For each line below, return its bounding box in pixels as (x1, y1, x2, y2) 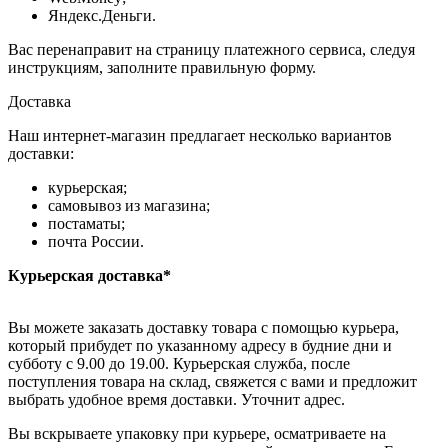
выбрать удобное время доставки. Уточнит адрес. (8, 391, 345, 409)
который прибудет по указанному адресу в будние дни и (8, 337, 392, 355)
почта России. (48, 233, 144, 251)
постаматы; (48, 215, 125, 233)
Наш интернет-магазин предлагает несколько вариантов (8, 127, 392, 145)
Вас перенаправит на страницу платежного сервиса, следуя (8, 41, 415, 59)
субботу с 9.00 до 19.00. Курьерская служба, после (8, 355, 350, 373)
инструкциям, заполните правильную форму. (8, 59, 316, 77)
